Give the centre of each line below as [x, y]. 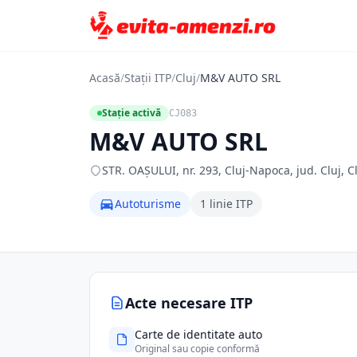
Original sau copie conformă [197, 349]
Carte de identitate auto [198, 334]
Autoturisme [148, 204]
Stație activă [131, 113]
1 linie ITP [226, 204]
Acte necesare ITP [189, 303]
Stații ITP [148, 78]
